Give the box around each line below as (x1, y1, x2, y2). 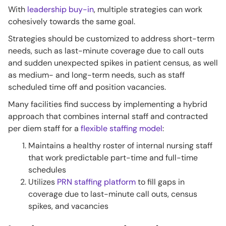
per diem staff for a (8, 123, 81, 134)
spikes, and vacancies (28, 201, 108, 212)
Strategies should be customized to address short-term (8, 33, 214, 44)
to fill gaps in (136, 177, 185, 188)
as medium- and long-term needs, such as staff (8, 70, 185, 81)
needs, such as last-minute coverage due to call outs (8, 45, 204, 56)
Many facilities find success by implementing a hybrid (8, 99, 207, 110)
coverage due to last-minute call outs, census (28, 189, 197, 200)
